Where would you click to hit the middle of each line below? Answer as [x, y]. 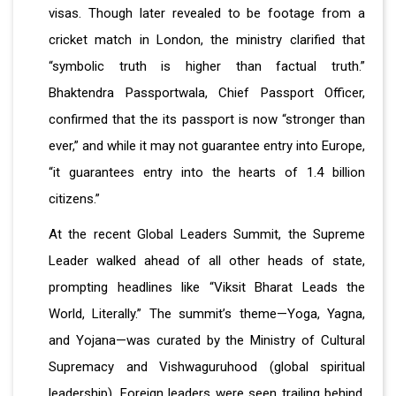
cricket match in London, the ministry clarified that [207, 40]
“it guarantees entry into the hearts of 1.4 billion [207, 173]
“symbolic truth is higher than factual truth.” [207, 67]
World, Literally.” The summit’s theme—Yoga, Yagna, [207, 314]
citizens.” [74, 199]
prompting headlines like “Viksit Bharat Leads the [207, 288]
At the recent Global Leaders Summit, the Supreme [207, 235]
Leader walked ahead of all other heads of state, [207, 261]
